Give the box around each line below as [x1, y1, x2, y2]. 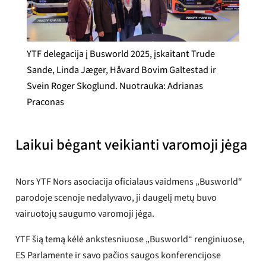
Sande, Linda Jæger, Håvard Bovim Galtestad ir [26, 63, 216, 78]
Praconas [26, 95, 64, 110]
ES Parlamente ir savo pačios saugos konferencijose [15, 249, 221, 262]
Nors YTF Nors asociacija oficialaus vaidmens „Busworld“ [15, 175, 243, 189]
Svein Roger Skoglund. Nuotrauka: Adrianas [26, 79, 203, 94]
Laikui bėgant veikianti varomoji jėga [15, 134, 248, 156]
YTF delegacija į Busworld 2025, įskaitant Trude [26, 47, 215, 62]
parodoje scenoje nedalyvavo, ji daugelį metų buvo [15, 191, 217, 205]
